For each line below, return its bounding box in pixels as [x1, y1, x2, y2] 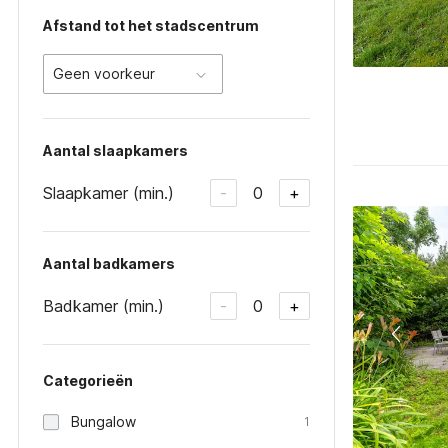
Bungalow [71, 413, 136, 430]
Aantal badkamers [43, 255, 175, 272]
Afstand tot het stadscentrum [43, 17, 259, 34]
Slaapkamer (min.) [43, 182, 174, 203]
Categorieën [43, 372, 133, 389]
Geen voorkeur [53, 65, 155, 82]
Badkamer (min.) [43, 295, 164, 316]
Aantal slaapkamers [43, 142, 188, 159]
